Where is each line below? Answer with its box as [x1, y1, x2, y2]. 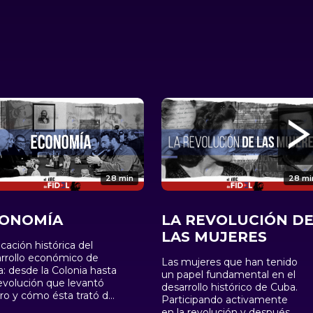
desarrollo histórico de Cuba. [161, 281, 298, 294]
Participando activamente [161, 293, 289, 307]
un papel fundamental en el [161, 268, 296, 282]
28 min [105, 173, 134, 184]
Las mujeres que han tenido [161, 256, 298, 269]
